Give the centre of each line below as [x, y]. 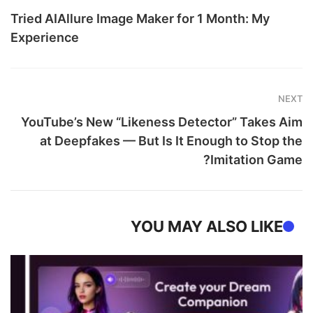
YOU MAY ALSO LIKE [207, 226]
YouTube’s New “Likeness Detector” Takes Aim [162, 122]
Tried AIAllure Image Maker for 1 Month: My [140, 18]
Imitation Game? [256, 159]
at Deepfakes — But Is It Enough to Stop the [171, 140]
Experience [45, 37]
